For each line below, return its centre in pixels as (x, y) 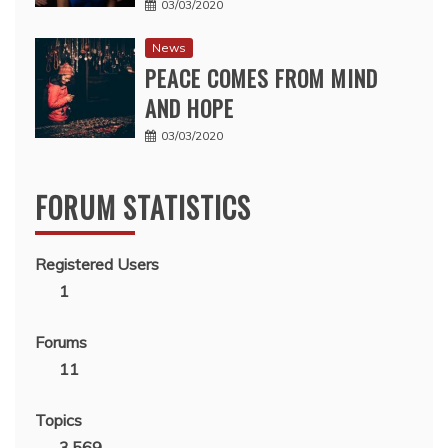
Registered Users (97, 264)
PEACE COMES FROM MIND (261, 78)
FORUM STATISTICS (143, 208)
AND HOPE (189, 108)
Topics (58, 420)
